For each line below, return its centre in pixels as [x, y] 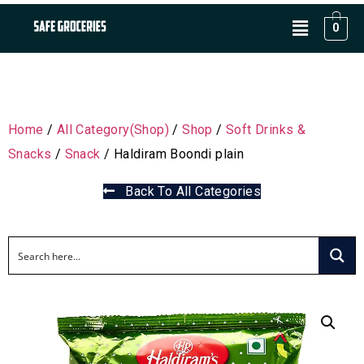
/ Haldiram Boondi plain [172, 154]
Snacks [30, 154]
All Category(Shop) [113, 130]
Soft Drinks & [266, 130]
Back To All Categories [188, 191]
